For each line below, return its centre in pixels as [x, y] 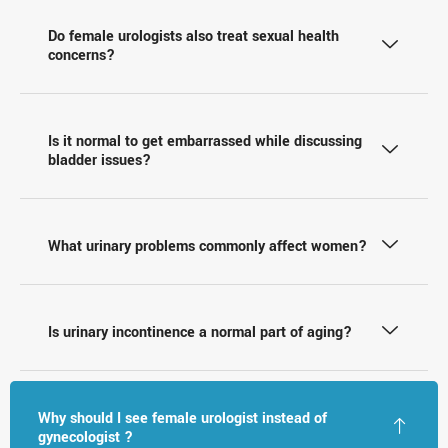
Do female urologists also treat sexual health [193, 36]
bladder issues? [99, 160]
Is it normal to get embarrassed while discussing [205, 141]
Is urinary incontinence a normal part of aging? [200, 332]
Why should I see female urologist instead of [182, 418]
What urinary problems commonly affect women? [207, 246]
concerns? [81, 55]
